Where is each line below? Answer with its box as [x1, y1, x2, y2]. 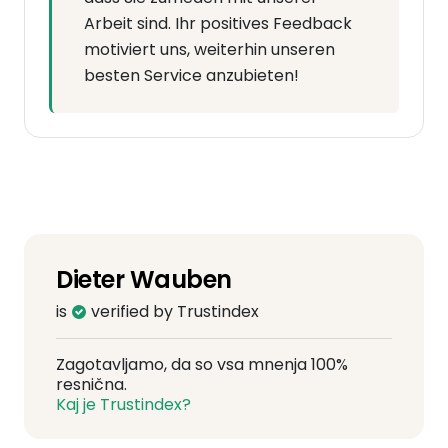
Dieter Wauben [56, 263, 232, 296]
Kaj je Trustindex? [56, 393, 191, 416]
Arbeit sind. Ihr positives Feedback [84, 12, 352, 35]
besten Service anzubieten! [84, 64, 299, 87]
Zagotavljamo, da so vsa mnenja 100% [56, 353, 348, 376]
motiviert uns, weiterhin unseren [84, 38, 335, 61]
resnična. [56, 373, 127, 396]
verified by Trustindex [87, 300, 259, 323]
